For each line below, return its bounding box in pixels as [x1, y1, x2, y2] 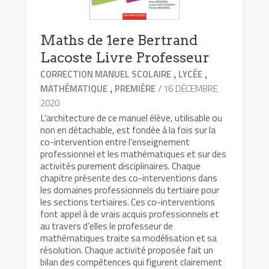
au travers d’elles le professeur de [40, 218, 174, 233]
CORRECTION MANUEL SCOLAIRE [40, 67, 172, 81]
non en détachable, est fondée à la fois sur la [40, 122, 216, 137]
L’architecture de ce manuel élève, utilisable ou [40, 110, 223, 125]
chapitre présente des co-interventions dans [40, 170, 218, 185]
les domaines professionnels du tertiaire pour [40, 182, 220, 197]
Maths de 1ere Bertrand [40, 31, 198, 49]
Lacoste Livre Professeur [40, 49, 210, 66]
